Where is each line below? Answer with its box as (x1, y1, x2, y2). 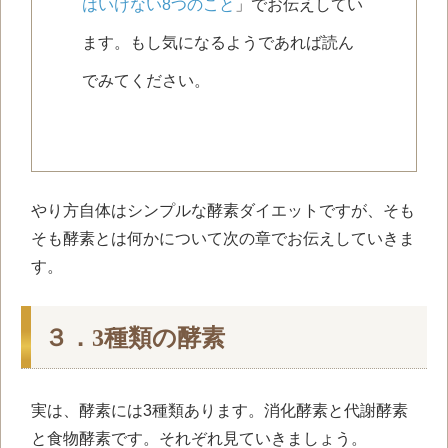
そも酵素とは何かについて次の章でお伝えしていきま (31, 229, 415, 247)
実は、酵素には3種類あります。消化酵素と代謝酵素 (31, 402, 408, 420)
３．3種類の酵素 (44, 325, 225, 352)
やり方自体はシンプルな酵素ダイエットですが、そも (31, 201, 415, 219)
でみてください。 (82, 71, 210, 89)
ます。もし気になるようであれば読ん (82, 33, 354, 51)
